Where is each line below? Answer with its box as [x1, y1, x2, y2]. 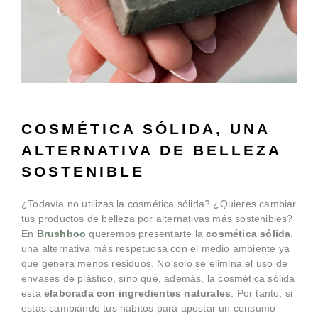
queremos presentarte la [86, 227, 207, 239]
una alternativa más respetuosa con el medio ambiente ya [21, 242, 290, 254]
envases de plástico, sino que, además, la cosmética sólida [21, 272, 295, 284]
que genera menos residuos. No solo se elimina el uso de [21, 257, 288, 269]
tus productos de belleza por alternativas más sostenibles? [21, 212, 293, 224]
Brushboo [36, 227, 87, 239]
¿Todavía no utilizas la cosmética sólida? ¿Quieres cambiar [21, 197, 297, 209]
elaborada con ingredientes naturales [44, 287, 231, 299]
